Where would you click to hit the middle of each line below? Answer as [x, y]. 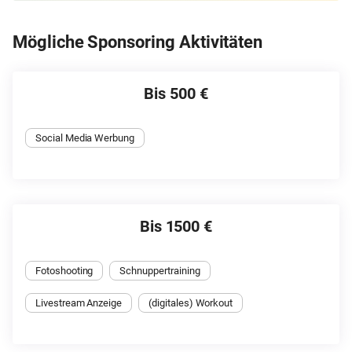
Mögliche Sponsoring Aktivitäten [138, 42]
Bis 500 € [176, 93]
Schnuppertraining [160, 270]
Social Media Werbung [85, 137]
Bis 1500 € [176, 226]
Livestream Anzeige [79, 302]
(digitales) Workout [191, 302]
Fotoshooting [64, 270]
